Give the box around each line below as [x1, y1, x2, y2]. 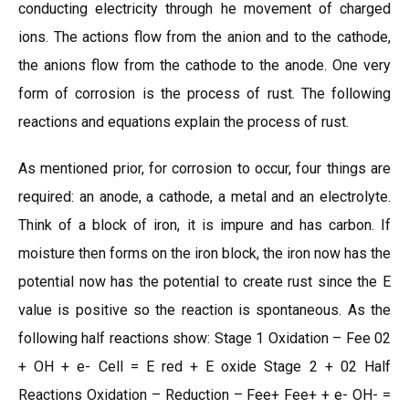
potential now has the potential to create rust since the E [18, 273, 391, 290]
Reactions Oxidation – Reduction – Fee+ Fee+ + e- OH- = [18, 386, 391, 404]
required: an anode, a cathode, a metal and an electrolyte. [18, 188, 391, 205]
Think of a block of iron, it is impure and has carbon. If [18, 216, 391, 234]
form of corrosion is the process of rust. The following [18, 85, 391, 102]
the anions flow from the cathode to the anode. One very [18, 57, 391, 74]
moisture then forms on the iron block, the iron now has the [18, 245, 391, 262]
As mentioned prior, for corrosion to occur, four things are [18, 160, 391, 177]
